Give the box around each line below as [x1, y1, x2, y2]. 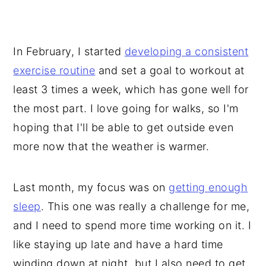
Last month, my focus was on [13, 180, 169, 194]
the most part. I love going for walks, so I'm [13, 102, 239, 115]
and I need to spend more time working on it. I [13, 218, 252, 232]
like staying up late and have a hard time [13, 237, 223, 251]
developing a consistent [124, 45, 249, 58]
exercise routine [13, 64, 96, 77]
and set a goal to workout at [95, 64, 245, 77]
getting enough [169, 180, 248, 194]
